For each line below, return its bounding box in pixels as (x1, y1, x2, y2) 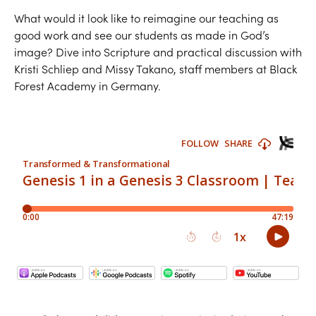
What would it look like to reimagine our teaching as (14, 11, 279, 25)
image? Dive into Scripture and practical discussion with (14, 44, 302, 59)
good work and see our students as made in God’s (14, 28, 269, 42)
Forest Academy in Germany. (14, 78, 161, 93)
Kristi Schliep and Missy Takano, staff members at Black (14, 61, 297, 76)
